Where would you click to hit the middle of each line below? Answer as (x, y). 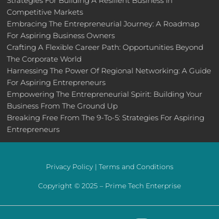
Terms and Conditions (136, 166)
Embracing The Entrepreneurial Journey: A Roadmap (103, 23)
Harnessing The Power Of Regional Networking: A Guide (109, 70)
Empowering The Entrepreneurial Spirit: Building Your (105, 94)
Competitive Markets (45, 12)
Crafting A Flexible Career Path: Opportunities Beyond (105, 47)
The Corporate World (44, 59)
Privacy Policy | (72, 166)
